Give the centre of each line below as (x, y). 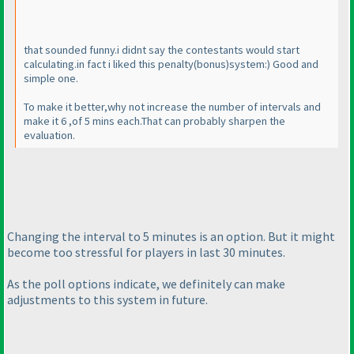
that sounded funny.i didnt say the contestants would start (162, 50)
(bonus (210, 64)
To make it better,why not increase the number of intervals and (172, 107)
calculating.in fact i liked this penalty (109, 64)
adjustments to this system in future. (107, 299)
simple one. (51, 79)
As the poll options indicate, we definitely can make (146, 283)
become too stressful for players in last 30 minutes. (146, 252)
